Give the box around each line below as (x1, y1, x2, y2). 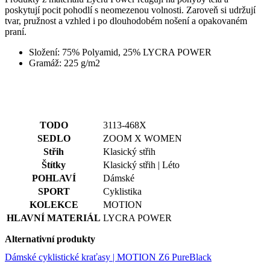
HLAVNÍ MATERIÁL (7, 161, 101, 172)
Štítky (42, 108, 66, 119)
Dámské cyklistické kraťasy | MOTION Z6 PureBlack (5, 199, 212, 210)
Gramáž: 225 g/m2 (29, 6, 100, 17)
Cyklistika (103, 134, 142, 145)
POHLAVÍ (31, 121, 76, 132)
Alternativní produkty (5, 181, 95, 192)
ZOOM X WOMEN (103, 81, 182, 92)
